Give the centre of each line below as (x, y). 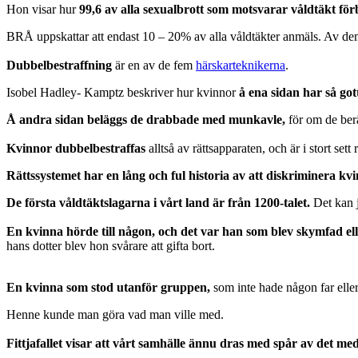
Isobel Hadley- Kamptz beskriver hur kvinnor (123, 92)
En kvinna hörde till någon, (81, 231)
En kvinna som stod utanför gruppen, (108, 287)
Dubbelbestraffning (61, 65)
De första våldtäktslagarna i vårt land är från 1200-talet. (158, 202)
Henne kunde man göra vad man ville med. (115, 314)
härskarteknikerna (241, 65)
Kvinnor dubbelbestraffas (76, 148)
